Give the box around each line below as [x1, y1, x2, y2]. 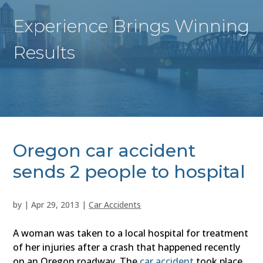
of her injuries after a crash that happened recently [13, 241, 241, 254]
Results [13, 42, 76, 64]
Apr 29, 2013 [31, 199, 80, 211]
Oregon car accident [13, 140, 196, 162]
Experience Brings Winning [13, 15, 250, 38]
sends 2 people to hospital [13, 161, 246, 183]
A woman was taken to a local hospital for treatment [13, 227, 249, 240]
